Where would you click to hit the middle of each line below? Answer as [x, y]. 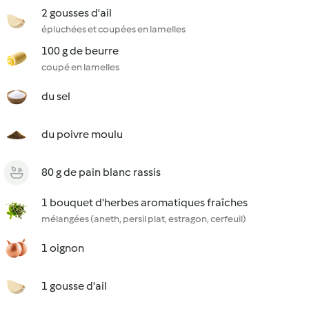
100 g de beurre [80, 51]
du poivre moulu [82, 134]
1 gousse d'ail [74, 286]
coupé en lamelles [80, 67]
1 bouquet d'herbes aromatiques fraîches [144, 202]
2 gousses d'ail [77, 13]
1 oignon [63, 248]
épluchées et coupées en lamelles [113, 29]
